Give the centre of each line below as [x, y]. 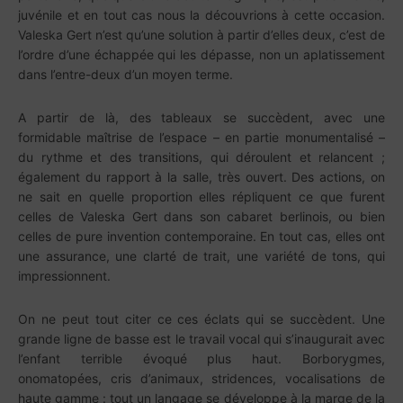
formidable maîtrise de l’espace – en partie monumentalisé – [201, 137]
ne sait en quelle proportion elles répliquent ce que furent [201, 197]
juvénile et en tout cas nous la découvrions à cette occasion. [201, 15]
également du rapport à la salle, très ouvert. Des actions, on [201, 177]
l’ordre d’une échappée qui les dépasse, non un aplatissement [201, 54]
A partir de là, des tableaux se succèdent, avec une [201, 117]
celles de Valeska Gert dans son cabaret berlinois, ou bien [201, 216]
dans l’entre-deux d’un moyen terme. [125, 74]
